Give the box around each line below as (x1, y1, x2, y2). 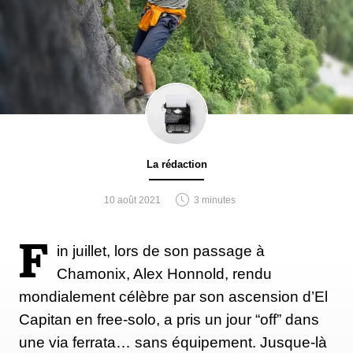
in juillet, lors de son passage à (57, 242, 265, 259)
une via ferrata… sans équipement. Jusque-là (19, 333, 327, 351)
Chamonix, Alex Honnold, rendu (57, 265, 272, 282)
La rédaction (146, 158, 207, 170)
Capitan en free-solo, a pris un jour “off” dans (19, 310, 319, 328)
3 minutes (193, 194, 236, 206)
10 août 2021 (103, 194, 161, 206)
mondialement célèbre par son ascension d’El (19, 288, 328, 305)
